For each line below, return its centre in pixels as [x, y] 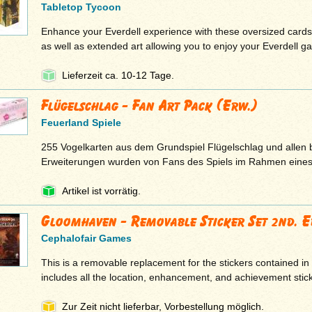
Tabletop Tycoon [81, 7]
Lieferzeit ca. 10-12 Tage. [118, 76]
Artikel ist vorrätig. [101, 191]
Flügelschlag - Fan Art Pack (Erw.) [149, 106]
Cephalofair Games [86, 239]
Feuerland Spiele [81, 123]
